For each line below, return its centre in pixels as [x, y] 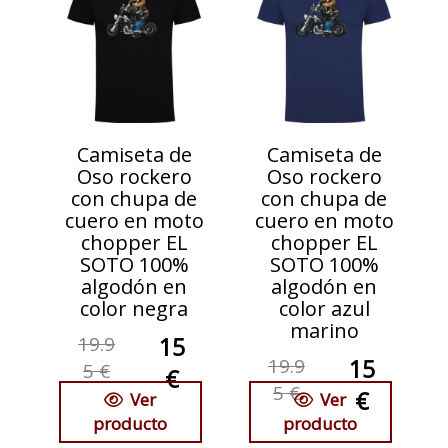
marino [324, 331]
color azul [324, 309]
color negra [134, 309]
